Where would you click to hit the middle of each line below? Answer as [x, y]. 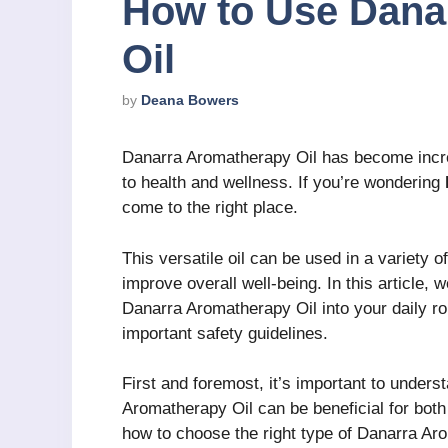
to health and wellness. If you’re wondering [283, 183]
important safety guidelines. [225, 333]
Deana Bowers [190, 100]
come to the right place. [210, 208]
